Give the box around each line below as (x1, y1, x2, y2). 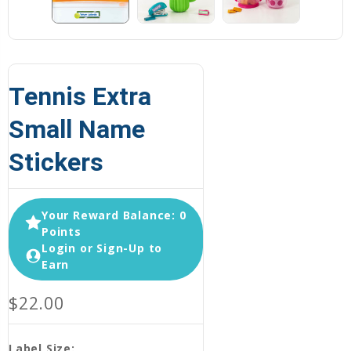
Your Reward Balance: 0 (42, 207, 186, 223)
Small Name (9, 114, 145, 145)
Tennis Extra (9, 81, 151, 112)
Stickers (9, 147, 103, 178)
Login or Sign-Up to (42, 240, 163, 255)
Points (42, 223, 81, 239)
